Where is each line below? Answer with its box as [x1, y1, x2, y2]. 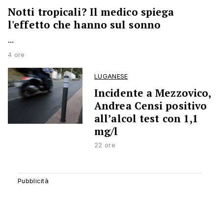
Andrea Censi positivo [94, 99, 207, 113]
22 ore [94, 141, 115, 149]
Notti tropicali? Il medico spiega [8, 5, 174, 19]
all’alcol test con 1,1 [94, 111, 199, 126]
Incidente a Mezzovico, [94, 86, 211, 100]
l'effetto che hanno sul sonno [8, 18, 161, 32]
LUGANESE [94, 73, 128, 81]
